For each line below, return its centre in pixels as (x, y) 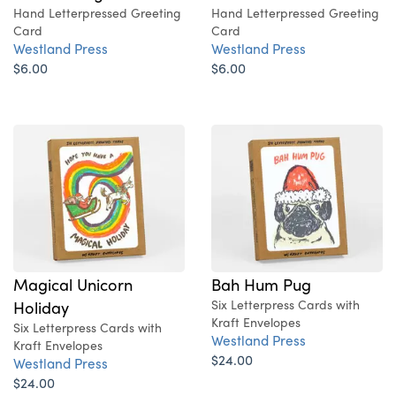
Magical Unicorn (73, 284)
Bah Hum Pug (261, 284)
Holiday (41, 307)
